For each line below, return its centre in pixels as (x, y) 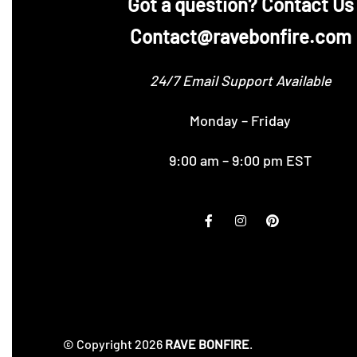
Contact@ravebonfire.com (240, 37)
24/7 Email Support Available (240, 81)
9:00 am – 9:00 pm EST (241, 161)
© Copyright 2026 (114, 344)
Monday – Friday (241, 121)
